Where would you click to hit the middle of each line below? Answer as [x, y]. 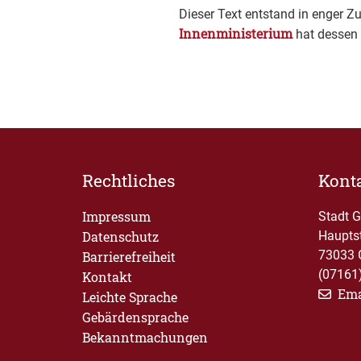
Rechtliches [129, 180]
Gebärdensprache [135, 317]
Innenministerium [236, 33]
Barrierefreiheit [129, 257]
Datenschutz [120, 237]
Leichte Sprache [130, 297]
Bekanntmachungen [145, 337]
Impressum [116, 216]
